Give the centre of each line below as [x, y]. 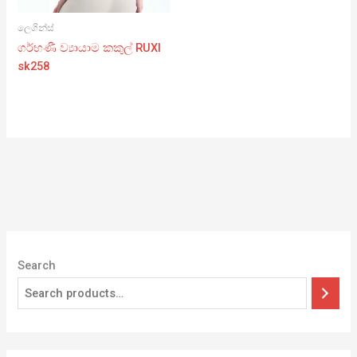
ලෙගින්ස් [36, 28]
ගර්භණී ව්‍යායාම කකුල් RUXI [90, 48]
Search [37, 266]
